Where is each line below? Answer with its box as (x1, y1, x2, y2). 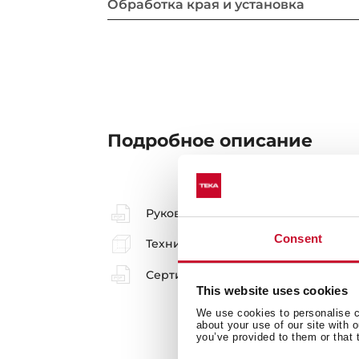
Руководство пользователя (145, 206, 308, 221)
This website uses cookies (196, 284, 348, 298)
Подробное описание (107, 130, 313, 152)
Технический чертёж (145, 236, 272, 252)
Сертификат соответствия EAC (145, 267, 329, 282)
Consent (274, 231, 322, 245)
